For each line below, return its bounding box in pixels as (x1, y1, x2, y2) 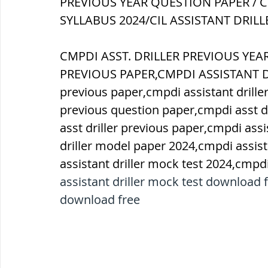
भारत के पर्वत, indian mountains (24, 124, 232, 145)
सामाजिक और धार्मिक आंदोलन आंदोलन (24, 77, 257, 98)
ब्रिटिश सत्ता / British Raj (24, 29, 187, 50)
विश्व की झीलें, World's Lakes (24, 172, 208, 193)
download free (60, 191, 140, 208)
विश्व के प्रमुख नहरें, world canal (24, 220, 228, 241)
